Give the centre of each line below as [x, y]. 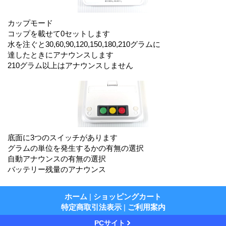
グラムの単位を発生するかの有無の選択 [76, 148]
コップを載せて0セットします [59, 33]
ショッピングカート [127, 196]
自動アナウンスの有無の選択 [57, 158]
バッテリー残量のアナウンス [57, 169]
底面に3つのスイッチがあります [63, 137]
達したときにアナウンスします [61, 54]
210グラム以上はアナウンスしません [70, 65]
